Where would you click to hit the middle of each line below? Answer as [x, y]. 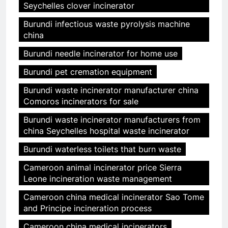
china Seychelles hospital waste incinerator [106, 131]
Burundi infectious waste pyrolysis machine [107, 24]
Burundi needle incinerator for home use [101, 54]
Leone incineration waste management [98, 179]
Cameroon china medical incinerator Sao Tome [114, 197]
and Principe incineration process [88, 208]
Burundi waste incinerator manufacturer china [111, 90]
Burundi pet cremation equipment [88, 72]
